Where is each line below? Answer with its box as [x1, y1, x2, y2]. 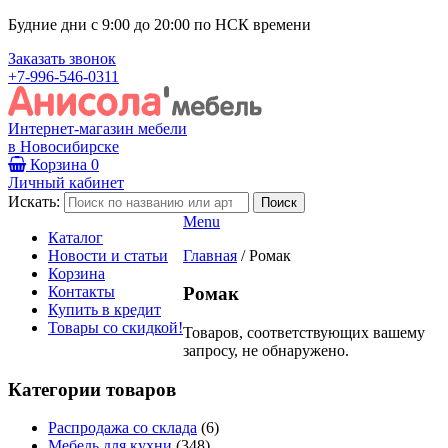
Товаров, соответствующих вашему [183, 323, 425, 341]
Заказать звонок [8, 50, 116, 67]
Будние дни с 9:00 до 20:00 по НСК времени [8, 16, 311, 33]
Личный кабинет [8, 173, 124, 191]
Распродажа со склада [48, 419, 197, 437]
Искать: [8, 192, 60, 210]
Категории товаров [8, 378, 176, 400]
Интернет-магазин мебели [8, 119, 187, 137]
